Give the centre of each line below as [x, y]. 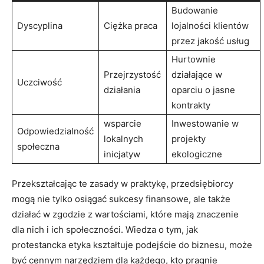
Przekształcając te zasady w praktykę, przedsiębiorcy [123, 183]
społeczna [38, 146]
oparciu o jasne [203, 90]
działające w [197, 74]
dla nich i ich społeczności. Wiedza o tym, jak [105, 229]
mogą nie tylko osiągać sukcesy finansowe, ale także [121, 199]
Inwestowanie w [205, 123]
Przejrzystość [132, 74]
